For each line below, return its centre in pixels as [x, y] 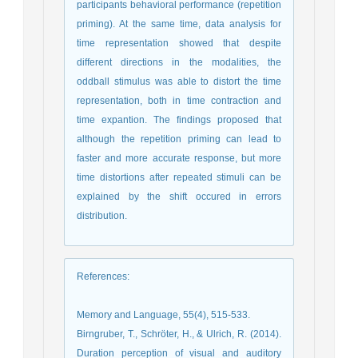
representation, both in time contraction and [179, 100]
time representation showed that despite [179, 43]
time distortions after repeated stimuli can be [179, 177]
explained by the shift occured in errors [179, 196]
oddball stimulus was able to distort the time [179, 81]
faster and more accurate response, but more [179, 158]
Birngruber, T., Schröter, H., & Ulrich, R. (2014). [179, 334]
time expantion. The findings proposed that [179, 119]
